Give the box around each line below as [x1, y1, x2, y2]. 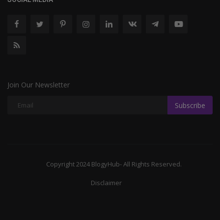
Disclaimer [91, 178, 122, 188]
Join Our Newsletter [7, 80, 70, 90]
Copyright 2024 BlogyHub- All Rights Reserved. [46, 160, 182, 169]
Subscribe [175, 100, 205, 110]
